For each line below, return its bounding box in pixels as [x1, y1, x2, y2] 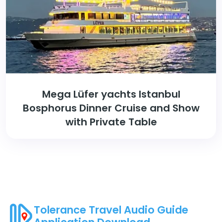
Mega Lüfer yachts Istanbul [42, 87, 180, 101]
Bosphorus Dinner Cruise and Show [22, 101, 200, 115]
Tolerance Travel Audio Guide [34, 202, 188, 217]
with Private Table [65, 114, 157, 129]
